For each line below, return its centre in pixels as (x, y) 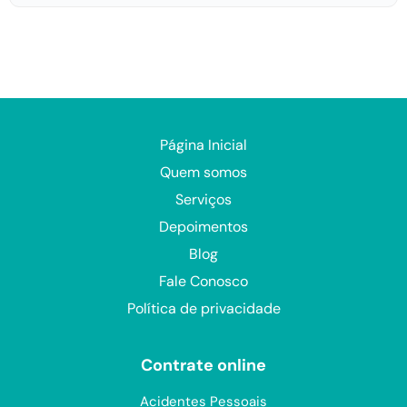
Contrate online (203, 366)
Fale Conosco (203, 282)
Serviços (203, 200)
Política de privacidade (203, 309)
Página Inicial (203, 145)
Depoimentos (203, 227)
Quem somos (203, 173)
